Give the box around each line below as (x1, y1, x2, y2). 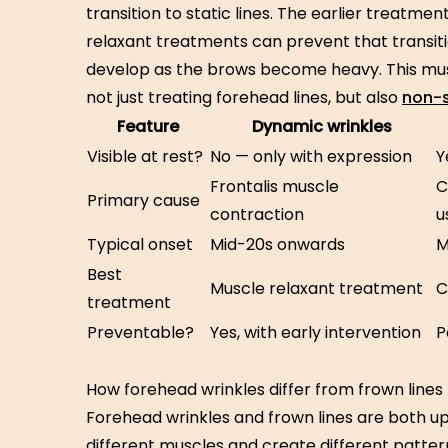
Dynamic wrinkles (252, 115, 392, 138)
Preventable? (87, 321, 194, 344)
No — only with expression (210, 145, 412, 168)
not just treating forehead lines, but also (86, 86, 402, 109)
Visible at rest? (87, 145, 203, 168)
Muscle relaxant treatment (210, 277, 423, 300)
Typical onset (87, 233, 193, 256)
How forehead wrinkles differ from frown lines (86, 378, 443, 401)
